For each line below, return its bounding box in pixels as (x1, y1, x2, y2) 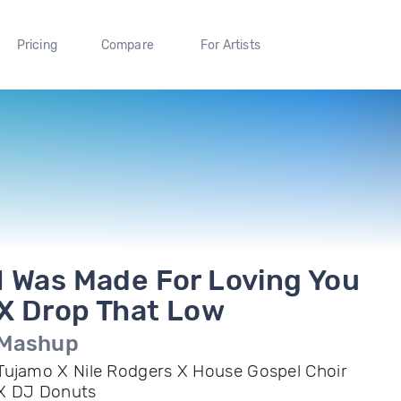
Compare (100, 37, 155, 53)
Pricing (16, 37, 57, 53)
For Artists (200, 37, 260, 53)
